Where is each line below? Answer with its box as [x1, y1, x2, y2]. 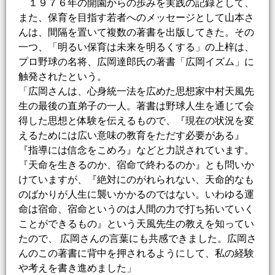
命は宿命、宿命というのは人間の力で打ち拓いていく [18, 204, 254, 215]
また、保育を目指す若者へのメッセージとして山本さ [18, 12, 254, 23]
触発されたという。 [18, 71, 107, 82]
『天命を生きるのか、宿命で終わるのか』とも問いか [18, 160, 254, 171]
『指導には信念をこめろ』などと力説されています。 [18, 145, 254, 156]
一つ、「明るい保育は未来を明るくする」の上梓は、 [18, 42, 254, 53]
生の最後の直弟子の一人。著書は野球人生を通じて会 [18, 101, 254, 112]
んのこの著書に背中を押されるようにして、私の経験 [18, 248, 254, 259]
